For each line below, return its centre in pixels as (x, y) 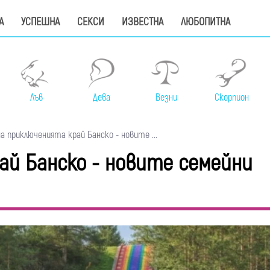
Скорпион (231, 98)
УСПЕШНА (40, 22)
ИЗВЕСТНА (143, 22)
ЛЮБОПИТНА (206, 22)
